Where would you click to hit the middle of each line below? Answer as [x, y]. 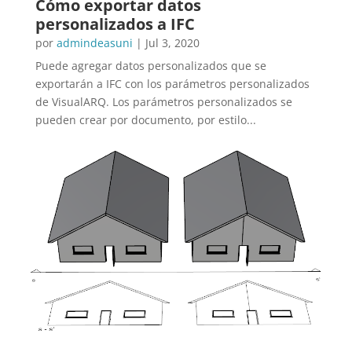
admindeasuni [94, 43]
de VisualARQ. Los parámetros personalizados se [163, 102]
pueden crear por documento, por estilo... [145, 120]
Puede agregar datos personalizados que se [150, 66]
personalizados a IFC [115, 24]
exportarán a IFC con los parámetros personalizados [172, 84]
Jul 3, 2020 [172, 43]
